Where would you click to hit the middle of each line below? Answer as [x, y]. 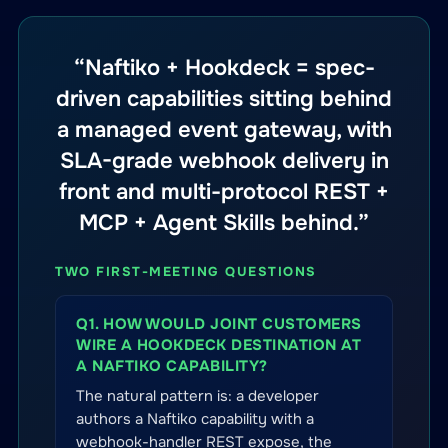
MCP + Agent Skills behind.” [224, 223]
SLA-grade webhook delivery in [224, 161]
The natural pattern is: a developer [197, 396]
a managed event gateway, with [224, 130]
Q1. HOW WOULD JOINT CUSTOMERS [219, 324]
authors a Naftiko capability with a [195, 419]
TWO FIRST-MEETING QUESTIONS [186, 271]
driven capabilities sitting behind [224, 99]
